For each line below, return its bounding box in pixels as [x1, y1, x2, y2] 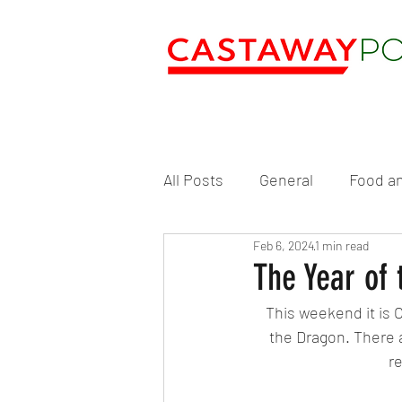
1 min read [315, 237, 369, 253]
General [259, 169, 313, 189]
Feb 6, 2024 [253, 237, 314, 253]
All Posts [163, 169, 223, 189]
